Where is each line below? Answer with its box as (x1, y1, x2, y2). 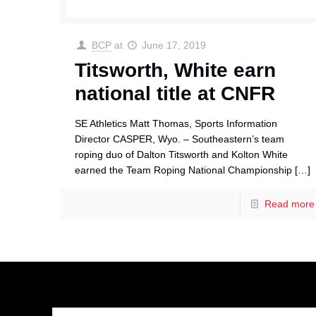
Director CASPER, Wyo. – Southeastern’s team (75, 133, 285, 145)
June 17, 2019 (142, 39, 207, 51)
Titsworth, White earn (75, 59, 276, 82)
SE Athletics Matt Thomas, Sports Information (75, 118, 278, 130)
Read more (264, 198, 315, 210)
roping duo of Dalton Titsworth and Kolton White (75, 149, 288, 161)
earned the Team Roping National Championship (75, 164, 293, 176)
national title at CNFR (75, 83, 276, 105)
